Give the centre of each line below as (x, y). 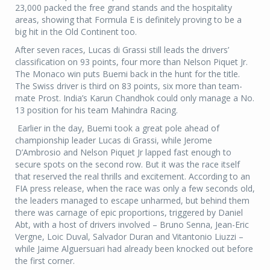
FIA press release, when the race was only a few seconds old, (135, 188)
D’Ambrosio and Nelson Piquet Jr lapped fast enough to (123, 152)
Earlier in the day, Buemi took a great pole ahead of (117, 128)
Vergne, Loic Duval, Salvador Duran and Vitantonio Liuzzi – (129, 236)
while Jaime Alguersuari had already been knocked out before (134, 248)
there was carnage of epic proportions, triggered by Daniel (129, 212)
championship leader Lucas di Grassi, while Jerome (114, 140)
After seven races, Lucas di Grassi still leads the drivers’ (122, 49)
